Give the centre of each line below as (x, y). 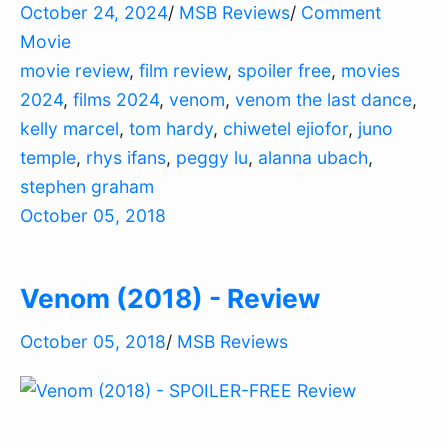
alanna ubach (313, 158)
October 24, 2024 (94, 13)
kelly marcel (69, 129)
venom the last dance (323, 100)
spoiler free (284, 71)
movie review (74, 71)
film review (183, 71)
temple (48, 158)
